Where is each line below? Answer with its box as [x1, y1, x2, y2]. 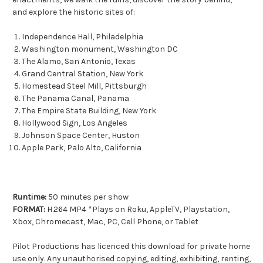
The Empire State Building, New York [22, 106, 157, 116]
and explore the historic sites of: [12, 7, 135, 18]
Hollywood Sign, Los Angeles [22, 118, 128, 129]
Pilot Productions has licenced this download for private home [12, 241, 250, 252]
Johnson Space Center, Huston [22, 130, 140, 141]
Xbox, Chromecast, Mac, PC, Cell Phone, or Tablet [12, 217, 198, 227]
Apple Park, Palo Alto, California [22, 143, 142, 153]
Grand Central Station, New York [22, 69, 144, 79]
